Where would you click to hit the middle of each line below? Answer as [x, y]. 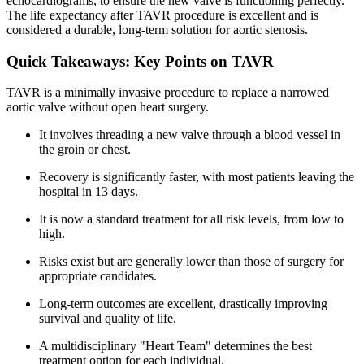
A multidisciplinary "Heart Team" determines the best [175, 346]
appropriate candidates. [98, 276]
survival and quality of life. [108, 318]
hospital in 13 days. [89, 192]
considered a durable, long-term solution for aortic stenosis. [157, 30]
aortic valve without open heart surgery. [108, 107]
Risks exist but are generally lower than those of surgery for [191, 262]
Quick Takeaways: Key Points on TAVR [140, 61]
